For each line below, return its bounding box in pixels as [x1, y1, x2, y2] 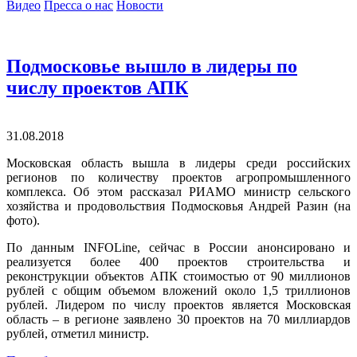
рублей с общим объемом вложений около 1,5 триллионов [6, 283, 351, 297]
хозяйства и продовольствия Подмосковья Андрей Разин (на [6, 198, 351, 213]
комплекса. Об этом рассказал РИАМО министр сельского [6, 184, 351, 198]
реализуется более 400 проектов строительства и [6, 254, 351, 269]
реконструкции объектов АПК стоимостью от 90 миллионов [6, 269, 351, 283]
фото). [6, 213, 40, 227]
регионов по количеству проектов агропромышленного [6, 170, 351, 184]
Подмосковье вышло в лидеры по [6, 55, 297, 76]
